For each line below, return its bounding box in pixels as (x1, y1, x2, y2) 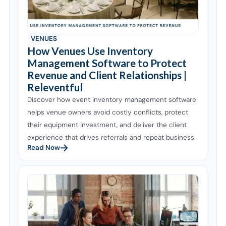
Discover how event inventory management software (27, 95, 197, 104)
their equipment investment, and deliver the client (27, 120, 187, 129)
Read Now (27, 143, 61, 152)
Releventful (27, 81, 83, 93)
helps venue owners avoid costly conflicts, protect (27, 107, 189, 117)
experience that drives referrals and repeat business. (27, 133, 196, 142)
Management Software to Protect (27, 56, 187, 69)
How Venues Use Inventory (27, 44, 153, 57)
